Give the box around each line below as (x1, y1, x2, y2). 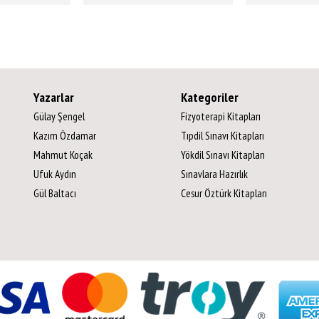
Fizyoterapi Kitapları (180, 109, 261, 124)
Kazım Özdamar (33, 128, 96, 143)
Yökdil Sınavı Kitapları (180, 147, 265, 162)
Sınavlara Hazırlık (180, 167, 248, 182)
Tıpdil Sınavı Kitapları (180, 128, 264, 143)
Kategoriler (180, 89, 239, 106)
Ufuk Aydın (33, 167, 76, 182)
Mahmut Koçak (33, 147, 93, 162)
